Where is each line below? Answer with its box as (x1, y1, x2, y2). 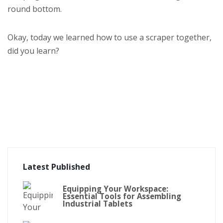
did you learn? (7, 45, 59, 57)
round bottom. (7, 3, 62, 15)
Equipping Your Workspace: (63, 183, 168, 194)
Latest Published (23, 161, 90, 173)
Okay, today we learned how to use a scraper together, (7, 32, 212, 43)
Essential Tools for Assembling (63, 191, 181, 201)
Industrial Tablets (63, 198, 132, 209)
